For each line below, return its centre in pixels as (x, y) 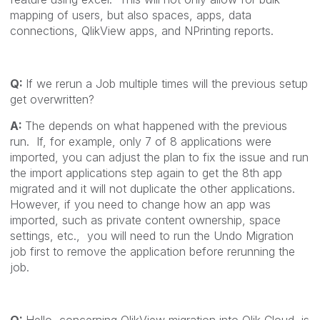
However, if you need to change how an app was (140, 204)
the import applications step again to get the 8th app (146, 172)
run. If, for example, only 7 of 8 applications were (141, 141)
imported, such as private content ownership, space (145, 220)
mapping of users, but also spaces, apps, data (131, 15)
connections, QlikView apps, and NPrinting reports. (142, 30)
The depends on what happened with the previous (156, 125)
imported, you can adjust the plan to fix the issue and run (159, 157)
